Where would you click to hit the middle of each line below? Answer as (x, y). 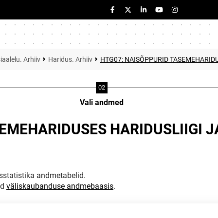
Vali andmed (101, 102)
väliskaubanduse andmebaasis (60, 186)
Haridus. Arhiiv (70, 59)
